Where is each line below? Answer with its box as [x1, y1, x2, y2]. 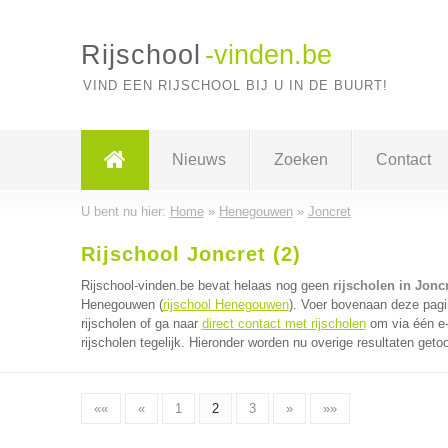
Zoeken [273, 151, 328, 168]
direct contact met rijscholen [201, 316, 366, 331]
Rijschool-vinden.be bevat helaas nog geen [80, 278, 333, 293]
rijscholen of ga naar [80, 316, 202, 331]
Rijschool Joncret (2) [80, 243, 301, 265]
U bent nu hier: [80, 204, 170, 219]
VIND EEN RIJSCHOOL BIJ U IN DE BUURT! [82, 78, 388, 93]
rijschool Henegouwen [162, 297, 289, 312]
